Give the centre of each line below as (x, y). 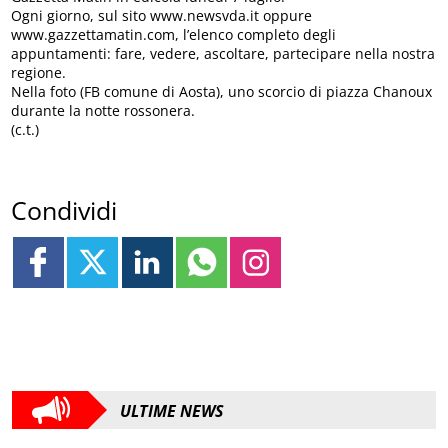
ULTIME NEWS (172, 411)
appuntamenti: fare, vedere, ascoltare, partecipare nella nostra (223, 54)
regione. (39, 73)
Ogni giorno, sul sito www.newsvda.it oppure (162, 16)
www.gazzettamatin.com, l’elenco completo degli (174, 35)
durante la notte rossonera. (103, 111)
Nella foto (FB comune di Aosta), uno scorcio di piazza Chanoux (222, 92)
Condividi (64, 209)
